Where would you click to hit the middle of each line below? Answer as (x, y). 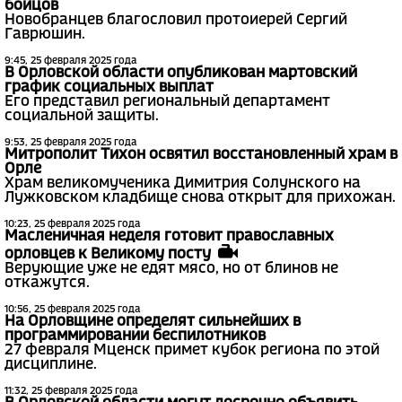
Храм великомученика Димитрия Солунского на (183, 184)
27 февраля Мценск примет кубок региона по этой (192, 350)
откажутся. (47, 283)
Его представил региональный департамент (167, 102)
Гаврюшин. (45, 35)
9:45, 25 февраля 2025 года (70, 61)
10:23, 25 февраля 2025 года (72, 225)
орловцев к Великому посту (111, 254)
